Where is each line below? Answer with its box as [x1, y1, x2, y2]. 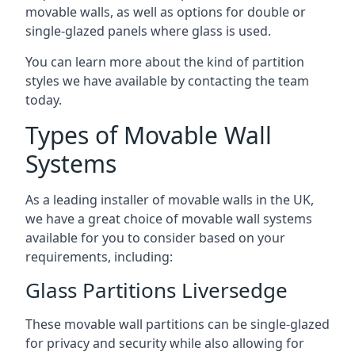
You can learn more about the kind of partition [25, 52, 304, 71]
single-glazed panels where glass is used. [25, 21, 271, 40]
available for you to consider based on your [25, 228, 285, 246]
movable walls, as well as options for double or [25, 2, 306, 21]
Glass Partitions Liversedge [25, 275, 288, 304]
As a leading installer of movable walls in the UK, [25, 190, 314, 208]
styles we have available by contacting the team [25, 71, 309, 90]
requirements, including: [25, 247, 173, 265]
